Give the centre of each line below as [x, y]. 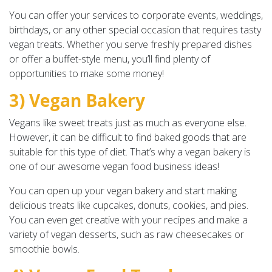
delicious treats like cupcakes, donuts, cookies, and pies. [129, 205]
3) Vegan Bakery [77, 100]
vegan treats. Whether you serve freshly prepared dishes [131, 44]
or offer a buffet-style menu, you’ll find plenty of [110, 59]
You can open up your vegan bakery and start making [123, 190]
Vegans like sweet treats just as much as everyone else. [128, 122]
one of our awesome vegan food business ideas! [114, 166]
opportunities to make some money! [87, 73]
